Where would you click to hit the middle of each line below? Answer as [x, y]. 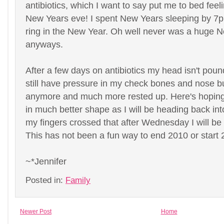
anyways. [44, 44]
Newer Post [36, 211]
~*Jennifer [46, 161]
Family [78, 180]
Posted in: [45, 180]
